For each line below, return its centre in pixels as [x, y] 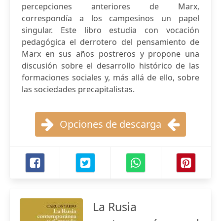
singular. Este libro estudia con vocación [110, 30]
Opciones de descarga [110, 124]
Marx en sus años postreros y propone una [110, 54]
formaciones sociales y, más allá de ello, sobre [110, 77]
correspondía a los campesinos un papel [110, 18]
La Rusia [115, 207]
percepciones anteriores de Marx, [110, 6]
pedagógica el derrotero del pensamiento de [110, 42]
